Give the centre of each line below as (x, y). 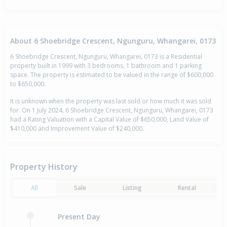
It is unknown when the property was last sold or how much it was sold (111, 101)
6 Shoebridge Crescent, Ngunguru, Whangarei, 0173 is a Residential (106, 57)
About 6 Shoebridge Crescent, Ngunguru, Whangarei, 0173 (113, 41)
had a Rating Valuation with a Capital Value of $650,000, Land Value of (109, 120)
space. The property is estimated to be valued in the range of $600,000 (112, 75)
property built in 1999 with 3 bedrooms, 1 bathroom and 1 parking (106, 66)
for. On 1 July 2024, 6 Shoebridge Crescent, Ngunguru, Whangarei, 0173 (112, 110)
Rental (187, 188)
